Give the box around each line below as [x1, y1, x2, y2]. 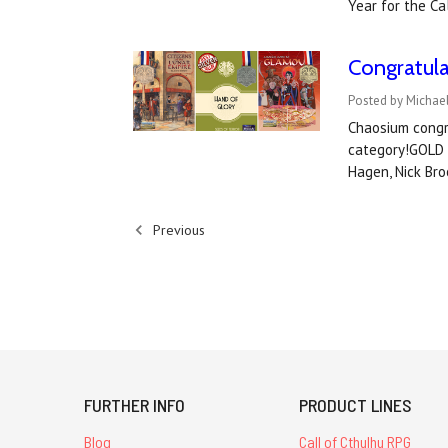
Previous [148, 220, 205, 239]
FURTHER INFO [84, 394, 185, 417]
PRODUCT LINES [299, 394, 413, 417]
